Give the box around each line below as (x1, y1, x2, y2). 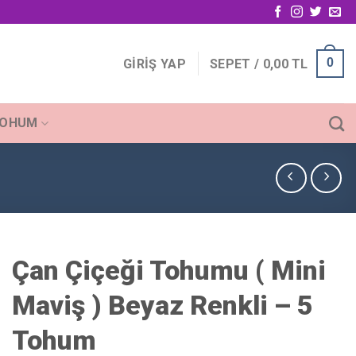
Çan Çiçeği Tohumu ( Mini (12, 254, 326, 286)
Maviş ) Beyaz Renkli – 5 (12, 289, 313, 321)
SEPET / (210, 56, 263, 72)
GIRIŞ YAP (123, 56, 186, 72)
